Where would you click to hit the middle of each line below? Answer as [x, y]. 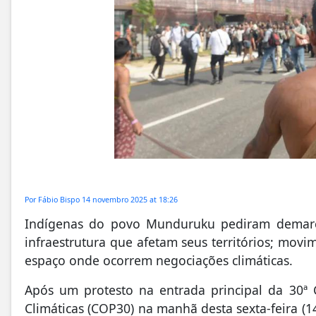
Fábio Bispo [60, 200]
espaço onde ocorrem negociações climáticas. [159, 261]
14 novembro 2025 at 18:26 [130, 200]
